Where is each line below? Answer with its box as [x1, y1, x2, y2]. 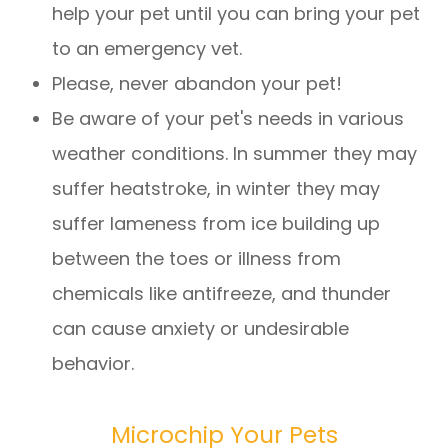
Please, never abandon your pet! [52, 71, 343, 97]
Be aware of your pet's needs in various [52, 106, 405, 132]
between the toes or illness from [52, 246, 342, 272]
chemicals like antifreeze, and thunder [52, 281, 392, 307]
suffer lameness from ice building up [52, 211, 381, 237]
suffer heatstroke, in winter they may [52, 176, 381, 202]
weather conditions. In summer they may [52, 141, 418, 167]
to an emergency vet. [52, 36, 243, 62]
